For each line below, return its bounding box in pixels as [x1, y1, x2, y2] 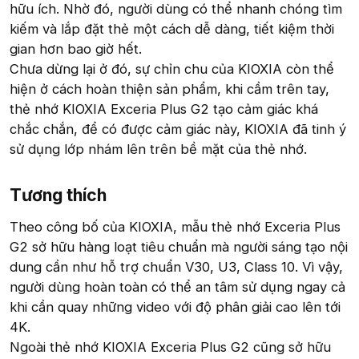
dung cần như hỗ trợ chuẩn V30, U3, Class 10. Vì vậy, [10, 258, 343, 275]
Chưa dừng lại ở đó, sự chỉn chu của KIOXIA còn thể [10, 60, 334, 77]
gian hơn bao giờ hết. [10, 40, 142, 57]
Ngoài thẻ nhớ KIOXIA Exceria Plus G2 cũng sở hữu [10, 338, 331, 355]
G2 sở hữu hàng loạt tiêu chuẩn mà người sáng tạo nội [10, 238, 348, 255]
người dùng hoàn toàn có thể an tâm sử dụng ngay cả [10, 278, 345, 295]
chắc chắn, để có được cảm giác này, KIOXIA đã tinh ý [10, 120, 346, 137]
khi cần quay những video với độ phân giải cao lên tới [10, 298, 341, 315]
